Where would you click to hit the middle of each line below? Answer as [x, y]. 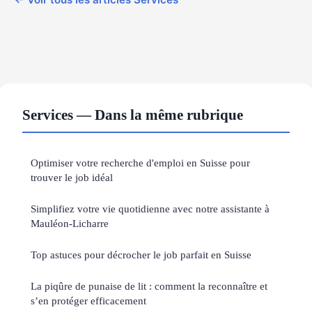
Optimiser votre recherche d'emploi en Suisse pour [140, 162]
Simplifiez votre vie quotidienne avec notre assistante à [150, 208]
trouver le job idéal [72, 177]
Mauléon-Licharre [70, 223]
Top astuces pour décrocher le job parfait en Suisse [141, 254]
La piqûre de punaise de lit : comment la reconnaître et [149, 286]
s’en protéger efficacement [88, 300]
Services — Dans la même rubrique [133, 114]
